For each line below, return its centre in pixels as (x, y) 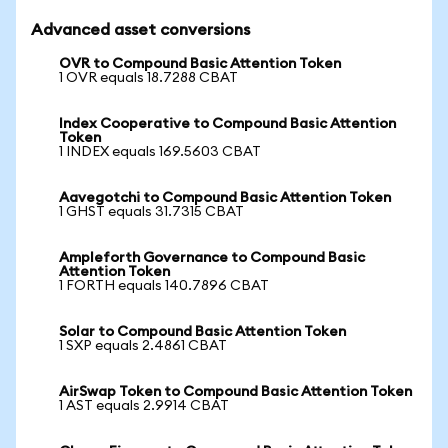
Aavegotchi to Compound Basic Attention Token (225, 198)
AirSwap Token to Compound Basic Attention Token (235, 392)
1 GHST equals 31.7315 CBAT (151, 212)
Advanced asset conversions (140, 30)
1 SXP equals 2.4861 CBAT (143, 346)
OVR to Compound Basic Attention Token (200, 64)
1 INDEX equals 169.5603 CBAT (160, 152)
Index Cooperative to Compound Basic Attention (227, 124)
